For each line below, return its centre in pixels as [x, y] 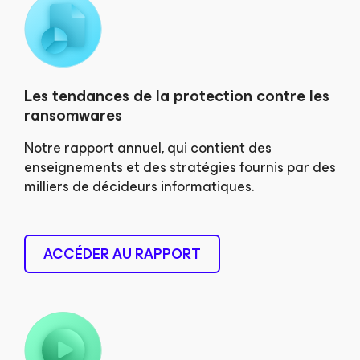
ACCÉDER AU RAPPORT [122, 254]
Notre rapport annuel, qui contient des [148, 147]
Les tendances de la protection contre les [177, 96]
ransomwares [73, 115]
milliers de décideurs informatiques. [139, 186]
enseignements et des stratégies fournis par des [180, 167]
